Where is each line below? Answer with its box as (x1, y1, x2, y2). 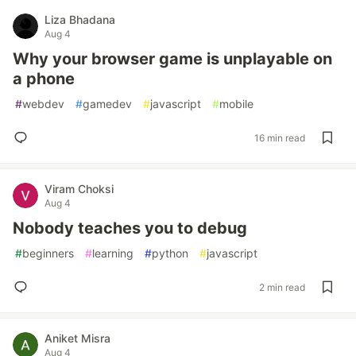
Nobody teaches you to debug (13, 219, 247, 238)
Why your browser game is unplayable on (13, 49, 332, 68)
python (152, 246, 188, 260)
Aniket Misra (44, 331, 110, 345)
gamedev (83, 97, 132, 110)
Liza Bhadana (44, 13, 115, 26)
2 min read (259, 281, 305, 293)
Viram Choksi (44, 182, 114, 195)
